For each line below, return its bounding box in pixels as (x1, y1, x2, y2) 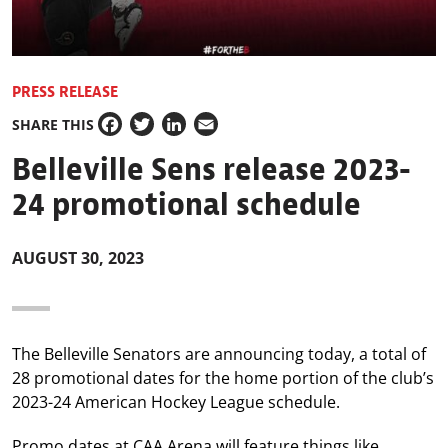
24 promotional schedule (12, 184, 361, 226)
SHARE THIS (12, 114, 94, 134)
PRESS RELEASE (12, 82, 118, 103)
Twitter (130, 124, 183, 147)
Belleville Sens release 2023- (12, 149, 411, 191)
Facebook (98, 124, 170, 147)
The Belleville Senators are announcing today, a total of (12, 343, 426, 366)
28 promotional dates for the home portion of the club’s (12, 367, 434, 390)
